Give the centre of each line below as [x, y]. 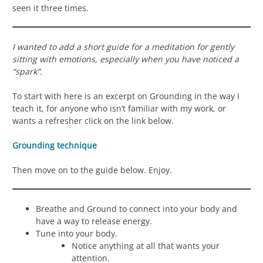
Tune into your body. [77, 233]
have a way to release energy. [94, 221]
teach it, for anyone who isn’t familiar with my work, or [119, 108]
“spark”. [27, 71]
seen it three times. [50, 8]
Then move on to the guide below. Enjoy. [92, 170]
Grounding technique [55, 145]
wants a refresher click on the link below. [93, 120]
